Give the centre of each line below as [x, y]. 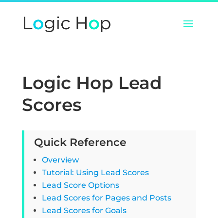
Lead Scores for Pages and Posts [106, 198]
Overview [60, 160]
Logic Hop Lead [92, 83]
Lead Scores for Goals [84, 210]
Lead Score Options [80, 185]
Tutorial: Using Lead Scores [95, 173]
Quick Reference [80, 142]
